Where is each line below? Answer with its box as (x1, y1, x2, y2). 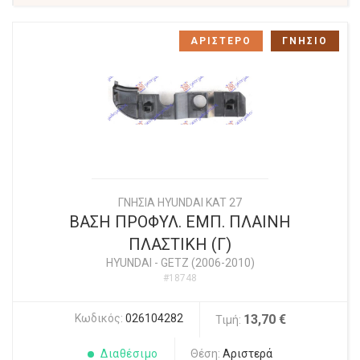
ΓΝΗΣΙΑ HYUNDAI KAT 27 (118, 196, 242, 210)
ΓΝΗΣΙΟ (282, 35, 328, 47)
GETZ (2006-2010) (160, 256, 255, 270)
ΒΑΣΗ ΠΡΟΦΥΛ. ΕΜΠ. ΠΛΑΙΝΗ (69, 212, 291, 232)
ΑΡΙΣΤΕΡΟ (190, 35, 252, 47)
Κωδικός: (74, 312, 125, 325)
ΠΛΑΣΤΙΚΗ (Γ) (129, 235, 231, 255)
